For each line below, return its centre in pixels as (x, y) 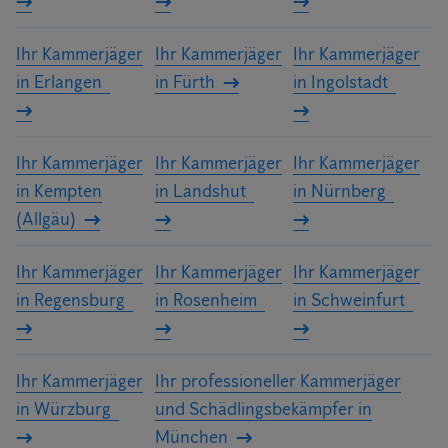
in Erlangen (59, 82)
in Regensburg (70, 300)
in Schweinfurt (349, 300)
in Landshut (200, 191)
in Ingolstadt (341, 82)
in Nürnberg (340, 191)
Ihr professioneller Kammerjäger (277, 381)
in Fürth (184, 82)
